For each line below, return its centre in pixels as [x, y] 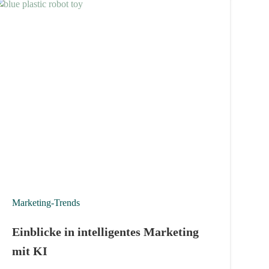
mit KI [30, 251]
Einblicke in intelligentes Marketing [106, 231]
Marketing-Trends [46, 202]
